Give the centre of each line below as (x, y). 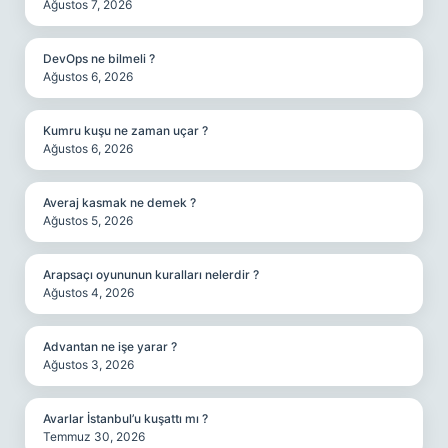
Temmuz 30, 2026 (94, 436)
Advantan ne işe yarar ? (110, 346)
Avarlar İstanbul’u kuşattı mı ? (125, 418)
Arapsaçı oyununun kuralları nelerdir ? (151, 274)
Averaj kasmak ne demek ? (119, 202)
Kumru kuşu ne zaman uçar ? (125, 130)
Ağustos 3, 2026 (88, 364)
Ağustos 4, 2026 (88, 292)
